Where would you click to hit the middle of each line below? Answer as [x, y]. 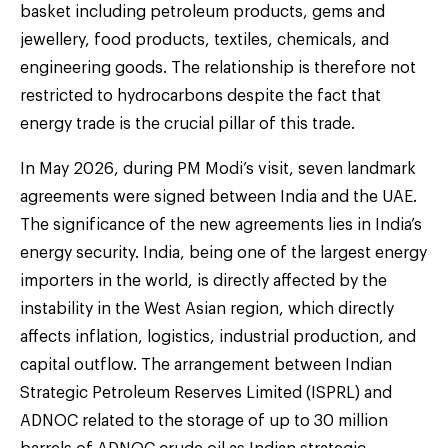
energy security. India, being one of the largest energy [223, 252]
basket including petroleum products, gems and [202, 11]
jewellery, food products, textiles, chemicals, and [204, 39]
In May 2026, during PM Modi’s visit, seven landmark [218, 168]
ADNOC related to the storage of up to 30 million [204, 420]
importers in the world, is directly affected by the [203, 280]
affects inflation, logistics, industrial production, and [218, 336]
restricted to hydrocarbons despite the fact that [200, 95]
